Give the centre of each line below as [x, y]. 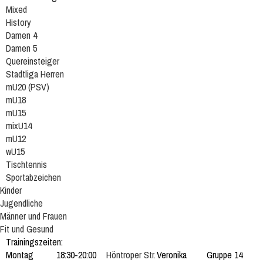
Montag [20, 255]
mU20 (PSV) [28, 87]
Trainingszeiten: [36, 242]
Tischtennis [26, 164]
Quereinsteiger [33, 61]
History [18, 22]
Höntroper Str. [131, 255]
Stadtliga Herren [35, 74]
